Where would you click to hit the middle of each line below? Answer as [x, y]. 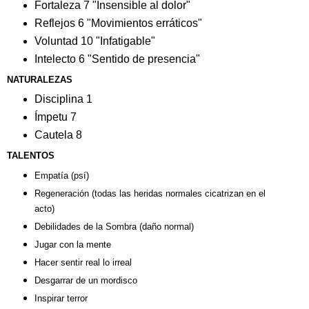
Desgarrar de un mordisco [86, 280]
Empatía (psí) [61, 175]
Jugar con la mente [72, 244]
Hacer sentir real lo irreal [83, 262]
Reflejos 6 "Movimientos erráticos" [118, 23]
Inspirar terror [61, 298]
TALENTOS [31, 155]
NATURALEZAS [40, 80]
